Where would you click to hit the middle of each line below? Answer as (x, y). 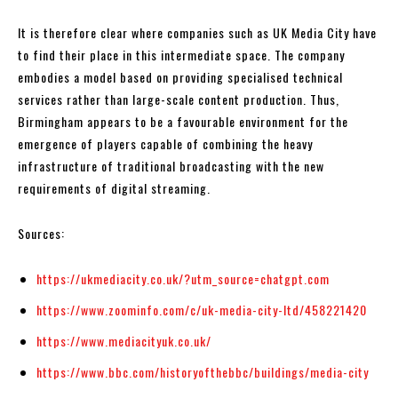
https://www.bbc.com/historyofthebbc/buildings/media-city (203, 371)
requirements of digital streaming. (114, 187)
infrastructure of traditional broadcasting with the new (171, 165)
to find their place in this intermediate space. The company (181, 54)
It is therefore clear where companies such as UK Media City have (197, 32)
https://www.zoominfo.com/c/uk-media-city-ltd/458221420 (202, 309)
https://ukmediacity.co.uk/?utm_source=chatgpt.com (183, 278)
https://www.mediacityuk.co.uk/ (124, 340)
